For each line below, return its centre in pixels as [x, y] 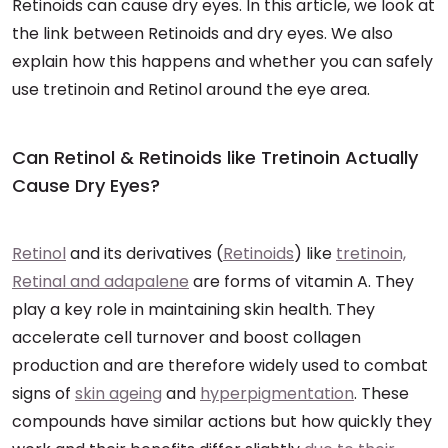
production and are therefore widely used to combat [220, 365]
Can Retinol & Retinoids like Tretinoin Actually [215, 157]
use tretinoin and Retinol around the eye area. [191, 89]
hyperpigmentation [277, 393]
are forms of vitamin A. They [301, 281]
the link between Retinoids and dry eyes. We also [202, 33]
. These [381, 393]
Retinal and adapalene [100, 281]
